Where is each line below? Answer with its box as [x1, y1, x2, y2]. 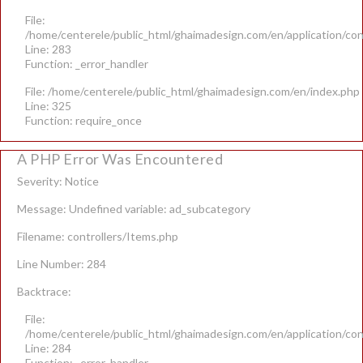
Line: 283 [25, 42, 71, 56]
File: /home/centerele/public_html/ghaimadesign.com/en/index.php [25, 84, 360, 98]
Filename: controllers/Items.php [17, 229, 178, 243]
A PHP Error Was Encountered [17, 150, 224, 168]
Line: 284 [25, 341, 71, 355]
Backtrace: [17, 284, 71, 298]
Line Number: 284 [17, 257, 106, 271]
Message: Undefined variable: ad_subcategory [17, 202, 250, 216]
